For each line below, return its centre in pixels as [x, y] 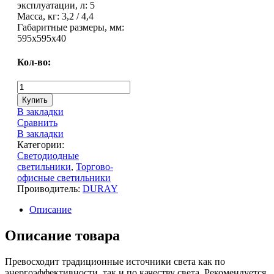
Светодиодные [48, 156]
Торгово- [94, 167]
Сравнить [37, 123]
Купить [35, 100]
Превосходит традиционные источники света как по [115, 261]
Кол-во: [34, 62]
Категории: [41, 145]
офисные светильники [64, 178]
